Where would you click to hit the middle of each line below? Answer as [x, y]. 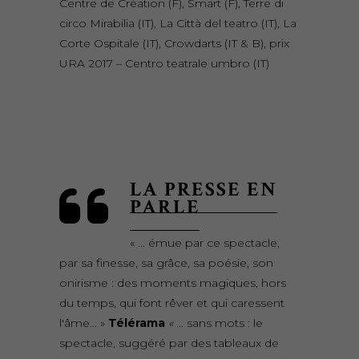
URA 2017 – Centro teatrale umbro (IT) [164, 64]
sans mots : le [223, 323]
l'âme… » [84, 323]
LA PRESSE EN [204, 190]
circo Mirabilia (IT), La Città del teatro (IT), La [178, 24]
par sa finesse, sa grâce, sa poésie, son [166, 263]
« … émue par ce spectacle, [204, 243]
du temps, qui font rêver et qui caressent [172, 303]
